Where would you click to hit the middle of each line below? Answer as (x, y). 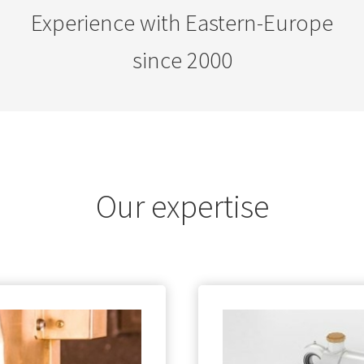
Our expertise (182, 207)
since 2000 (182, 61)
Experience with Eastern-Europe (182, 23)
